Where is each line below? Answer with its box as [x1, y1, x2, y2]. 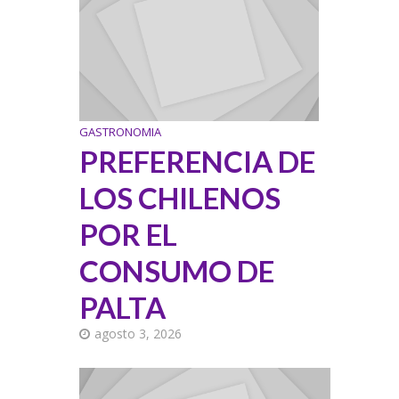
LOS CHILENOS [79, 180, 281, 216]
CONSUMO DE [79, 253, 275, 289]
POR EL [79, 216, 178, 253]
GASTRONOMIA [79, 124, 162, 141]
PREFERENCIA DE [79, 143, 316, 180]
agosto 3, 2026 [94, 325, 183, 343]
